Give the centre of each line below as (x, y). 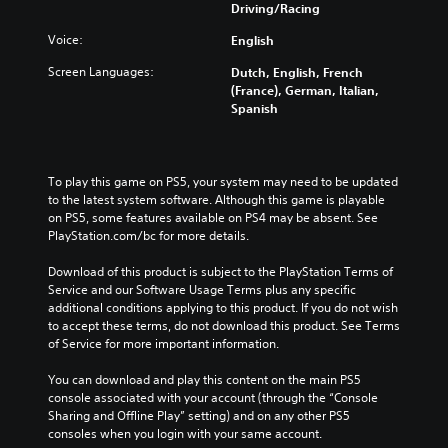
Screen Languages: (101, 71)
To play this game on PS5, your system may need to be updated (223, 181)
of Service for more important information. (163, 343)
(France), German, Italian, (305, 89)
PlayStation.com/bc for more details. (148, 235)
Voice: (65, 39)
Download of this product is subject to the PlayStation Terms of (220, 271)
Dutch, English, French (297, 71)
